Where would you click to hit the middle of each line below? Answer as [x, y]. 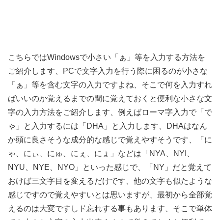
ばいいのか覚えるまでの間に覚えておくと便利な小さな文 [110, 98]
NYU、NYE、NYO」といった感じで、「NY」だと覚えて [110, 167]
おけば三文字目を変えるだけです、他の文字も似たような [110, 181]
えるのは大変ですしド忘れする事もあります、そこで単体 [110, 208]
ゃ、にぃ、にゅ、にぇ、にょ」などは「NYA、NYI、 [101, 153]
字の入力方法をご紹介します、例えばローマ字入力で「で [110, 112]
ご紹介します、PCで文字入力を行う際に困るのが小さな [108, 71]
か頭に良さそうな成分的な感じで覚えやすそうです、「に [110, 139]
